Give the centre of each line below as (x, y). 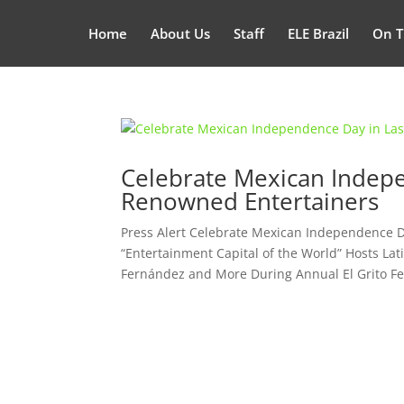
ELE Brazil (318, 33)
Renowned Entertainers (250, 201)
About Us (180, 33)
